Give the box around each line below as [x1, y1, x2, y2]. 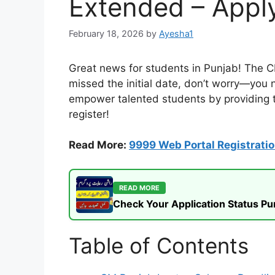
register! [69, 107, 109, 120]
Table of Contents [69, 232, 249, 258]
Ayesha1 [159, 28, 193, 39]
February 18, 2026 [69, 28, 144, 39]
